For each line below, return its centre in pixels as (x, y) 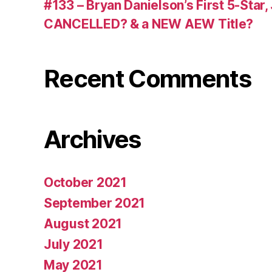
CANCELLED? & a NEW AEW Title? (149, 24)
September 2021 (95, 203)
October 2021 (85, 183)
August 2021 (83, 224)
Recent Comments (148, 79)
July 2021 (73, 245)
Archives (92, 140)
